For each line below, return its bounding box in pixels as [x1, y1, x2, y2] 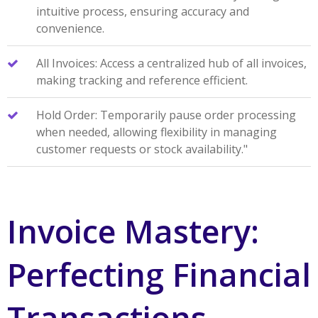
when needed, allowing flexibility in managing [35, 124, 277, 141]
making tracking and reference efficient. [35, 72, 248, 89]
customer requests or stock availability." [35, 141, 248, 158]
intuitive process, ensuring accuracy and [35, 4, 249, 20]
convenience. [35, 21, 104, 37]
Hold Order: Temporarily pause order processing [35, 107, 296, 124]
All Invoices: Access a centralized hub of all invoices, [35, 55, 307, 72]
